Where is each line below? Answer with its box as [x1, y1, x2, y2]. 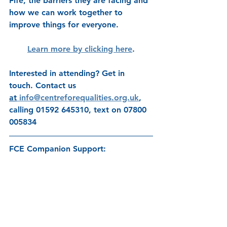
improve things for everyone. [9, 19, 119, 29]
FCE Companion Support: [9, 143, 106, 154]
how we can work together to [9, 7, 125, 17]
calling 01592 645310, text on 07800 [9, 104, 149, 115]
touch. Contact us [9, 80, 79, 90]
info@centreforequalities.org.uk [19, 92, 139, 102]
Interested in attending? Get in [9, 68, 127, 78]
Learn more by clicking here [27, 44, 132, 54]
